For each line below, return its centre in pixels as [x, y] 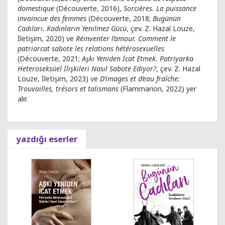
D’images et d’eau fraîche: [140, 79]
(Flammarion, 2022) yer [157, 89]
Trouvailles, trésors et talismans [68, 89]
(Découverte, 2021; [50, 59]
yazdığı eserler [47, 139]
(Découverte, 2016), [89, 8]
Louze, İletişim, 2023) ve [59, 79]
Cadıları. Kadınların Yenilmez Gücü [72, 28]
